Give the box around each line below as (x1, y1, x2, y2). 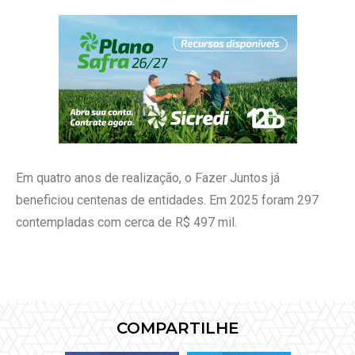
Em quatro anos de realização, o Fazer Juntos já (16, 170, 280, 186)
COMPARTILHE (116, 318, 239, 338)
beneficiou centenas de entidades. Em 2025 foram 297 (16, 193, 319, 208)
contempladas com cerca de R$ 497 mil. (16, 215, 237, 231)
